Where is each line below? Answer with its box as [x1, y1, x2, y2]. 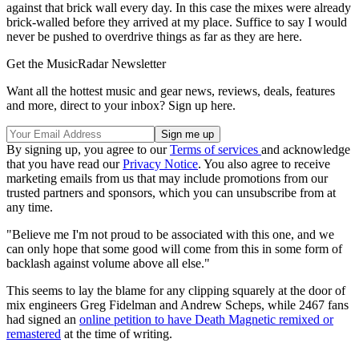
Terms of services [170, 142, 261, 156]
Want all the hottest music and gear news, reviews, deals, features [6, 83, 335, 98]
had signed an [6, 312, 79, 326]
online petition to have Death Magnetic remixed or [79, 312, 333, 326]
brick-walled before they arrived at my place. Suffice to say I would [6, 14, 347, 29]
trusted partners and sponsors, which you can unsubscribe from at [6, 185, 336, 200]
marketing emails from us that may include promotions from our [6, 171, 328, 185]
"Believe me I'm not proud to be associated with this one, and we [6, 227, 334, 241]
